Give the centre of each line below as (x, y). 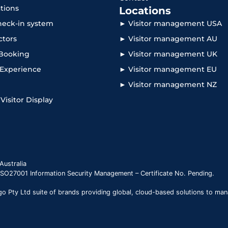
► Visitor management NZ (168, 85)
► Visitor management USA (170, 24)
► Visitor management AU (168, 39)
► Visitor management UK (168, 54)
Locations (145, 11)
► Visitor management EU (168, 69)
